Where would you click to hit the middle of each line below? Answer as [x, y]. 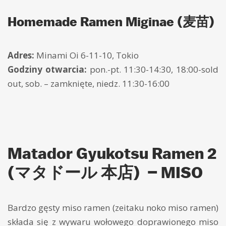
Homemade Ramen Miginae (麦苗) [111, 22]
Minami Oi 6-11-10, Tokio [87, 55]
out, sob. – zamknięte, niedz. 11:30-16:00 [89, 84]
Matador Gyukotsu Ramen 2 [112, 153]
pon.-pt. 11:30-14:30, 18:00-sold [152, 70]
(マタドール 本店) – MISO [105, 172]
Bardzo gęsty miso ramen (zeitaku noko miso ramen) [113, 208]
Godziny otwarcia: [47, 70]
